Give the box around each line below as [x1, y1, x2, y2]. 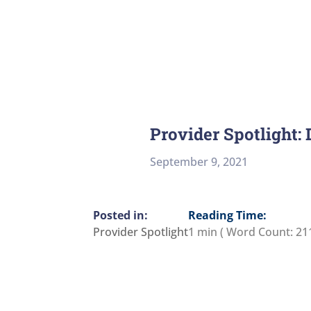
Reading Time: [188, 208, 267, 224]
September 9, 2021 [150, 154, 249, 170]
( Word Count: [217, 224, 296, 240]
